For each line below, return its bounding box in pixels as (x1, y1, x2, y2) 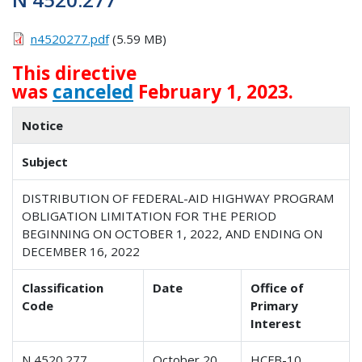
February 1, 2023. (133, 78, 293, 104)
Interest (250, 315, 302, 332)
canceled (53, 78, 133, 104)
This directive (12, 60, 137, 86)
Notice (22, 117, 64, 134)
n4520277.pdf (30, 30, 109, 47)
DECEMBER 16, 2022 (22, 243, 141, 260)
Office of (250, 280, 305, 297)
